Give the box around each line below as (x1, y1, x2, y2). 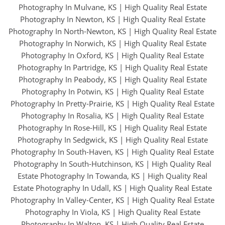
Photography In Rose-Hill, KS (18, 123, 117, 133)
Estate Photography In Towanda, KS (18, 171, 140, 181)
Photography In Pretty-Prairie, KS (11, 98, 124, 109)
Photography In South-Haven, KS (11, 147, 124, 157)
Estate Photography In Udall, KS (13, 183, 122, 193)
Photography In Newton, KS (20, 14, 115, 25)
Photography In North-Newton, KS (9, 26, 126, 37)
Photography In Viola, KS (25, 207, 110, 217)
